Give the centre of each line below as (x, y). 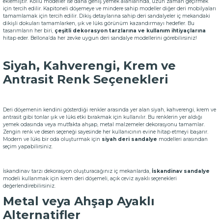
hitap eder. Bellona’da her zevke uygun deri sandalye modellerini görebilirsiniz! (100, 38)
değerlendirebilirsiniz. (29, 186)
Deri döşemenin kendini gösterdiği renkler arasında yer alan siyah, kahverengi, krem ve (110, 110)
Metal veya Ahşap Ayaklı (79, 201)
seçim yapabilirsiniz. (28, 147)
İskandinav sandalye (181, 171)
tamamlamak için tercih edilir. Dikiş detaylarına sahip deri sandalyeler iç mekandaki (107, 16)
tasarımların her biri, (29, 31)
